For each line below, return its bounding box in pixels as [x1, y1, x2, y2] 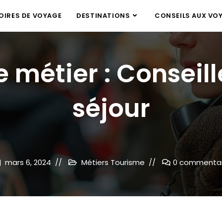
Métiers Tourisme [81, 157, 145, 167]
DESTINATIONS [76, 11, 130, 20]
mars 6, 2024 [5, 157, 51, 167]
